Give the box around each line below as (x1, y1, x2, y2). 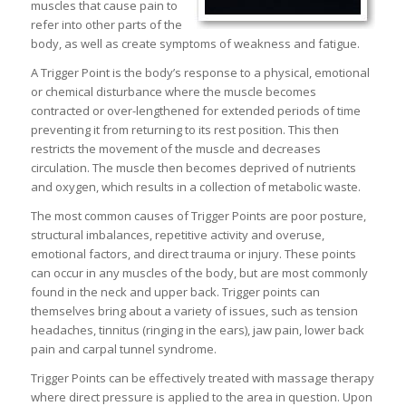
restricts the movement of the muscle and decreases (30, 140, 321, 157)
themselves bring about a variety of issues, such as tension (30, 302, 358, 319)
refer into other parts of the (30, 15, 182, 33)
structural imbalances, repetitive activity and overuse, (30, 226, 324, 243)
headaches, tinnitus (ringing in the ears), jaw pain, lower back (30, 321, 364, 338)
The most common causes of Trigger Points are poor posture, (30, 207, 366, 224)
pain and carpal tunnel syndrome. (30, 340, 217, 357)
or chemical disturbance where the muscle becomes (30, 82, 316, 100)
